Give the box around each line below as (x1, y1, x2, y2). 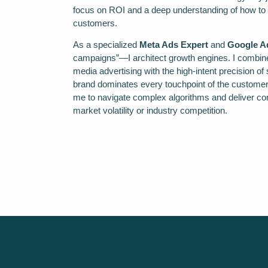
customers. (73, 17, 117, 28)
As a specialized (73, 39, 139, 50)
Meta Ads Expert (139, 39, 208, 50)
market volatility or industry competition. (73, 105, 227, 116)
